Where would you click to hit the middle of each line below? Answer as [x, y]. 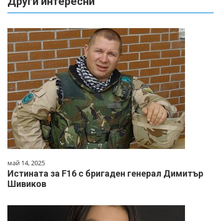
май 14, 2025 [26, 163]
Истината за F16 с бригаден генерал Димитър [105, 174]
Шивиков [27, 184]
